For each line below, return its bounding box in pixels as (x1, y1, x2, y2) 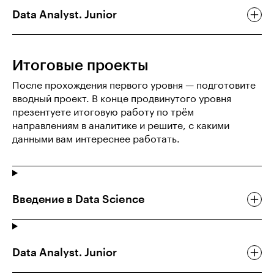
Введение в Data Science (12, 194, 145, 206)
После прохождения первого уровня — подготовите (12, 81, 256, 91)
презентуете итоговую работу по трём (12, 108, 194, 118)
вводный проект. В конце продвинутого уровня (12, 94, 231, 105)
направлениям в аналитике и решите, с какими (12, 121, 229, 131)
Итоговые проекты (12, 58, 149, 73)
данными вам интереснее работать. (12, 135, 180, 145)
